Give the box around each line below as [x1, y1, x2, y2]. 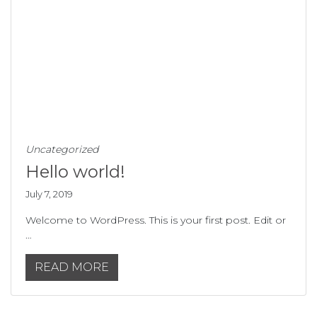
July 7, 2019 [25, 189, 73, 200]
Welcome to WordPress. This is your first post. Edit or [25, 214, 286, 227]
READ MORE [35, 260, 109, 275]
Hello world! [25, 161, 125, 183]
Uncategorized [25, 143, 98, 156]
